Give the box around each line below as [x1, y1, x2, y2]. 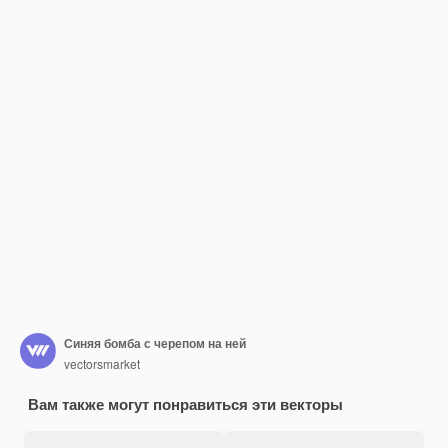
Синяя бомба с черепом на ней [64, 333, 246, 352]
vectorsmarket [64, 354, 140, 372]
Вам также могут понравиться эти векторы [28, 393, 343, 415]
